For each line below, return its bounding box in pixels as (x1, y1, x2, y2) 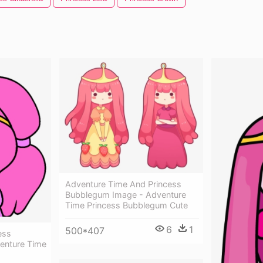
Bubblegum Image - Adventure (65, 190, 186, 200)
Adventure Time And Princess (65, 179, 181, 189)
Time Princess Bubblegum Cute (65, 200, 188, 210)
